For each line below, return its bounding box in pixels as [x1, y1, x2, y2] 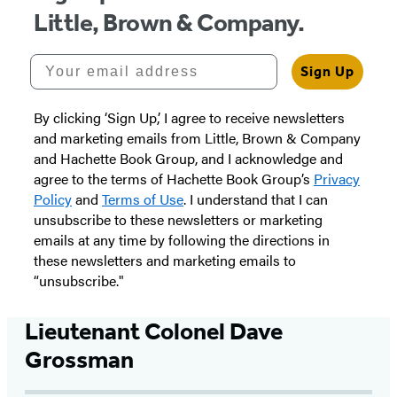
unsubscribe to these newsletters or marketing [34, 209, 323, 230]
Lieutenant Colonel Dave [25, 317, 283, 346]
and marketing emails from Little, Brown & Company [34, 128, 361, 149]
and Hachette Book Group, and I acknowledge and [34, 148, 343, 169]
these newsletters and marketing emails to [34, 250, 296, 271]
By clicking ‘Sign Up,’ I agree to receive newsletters [34, 107, 345, 128]
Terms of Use [102, 189, 183, 210]
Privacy [314, 168, 360, 190]
